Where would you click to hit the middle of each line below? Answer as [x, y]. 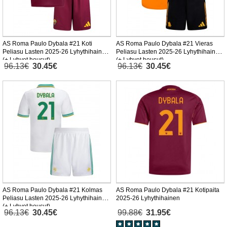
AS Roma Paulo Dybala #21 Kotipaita [168, 190]
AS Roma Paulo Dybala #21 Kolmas [52, 190]
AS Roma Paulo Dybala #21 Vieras [164, 44]
